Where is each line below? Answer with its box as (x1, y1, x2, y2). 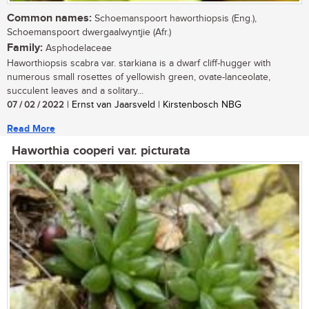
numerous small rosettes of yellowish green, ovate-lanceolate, (7, 72, 270, 83)
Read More (7, 123, 55, 135)
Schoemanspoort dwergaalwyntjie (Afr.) (7, 27, 171, 39)
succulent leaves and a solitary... (7, 86, 143, 97)
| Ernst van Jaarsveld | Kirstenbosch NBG (64, 99, 241, 111)
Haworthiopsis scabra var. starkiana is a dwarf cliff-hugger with (7, 58, 271, 70)
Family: (7, 41, 43, 55)
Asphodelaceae (43, 43, 112, 54)
